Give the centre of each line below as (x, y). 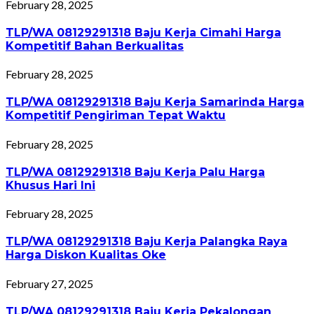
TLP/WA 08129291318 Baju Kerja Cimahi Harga (143, 32)
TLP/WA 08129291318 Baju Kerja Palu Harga (135, 172)
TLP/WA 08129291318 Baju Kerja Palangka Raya (146, 242)
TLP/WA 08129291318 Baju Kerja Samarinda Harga (155, 102)
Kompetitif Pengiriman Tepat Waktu (116, 116)
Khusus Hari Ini (50, 185)
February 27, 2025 (49, 283)
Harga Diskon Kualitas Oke (86, 255)
